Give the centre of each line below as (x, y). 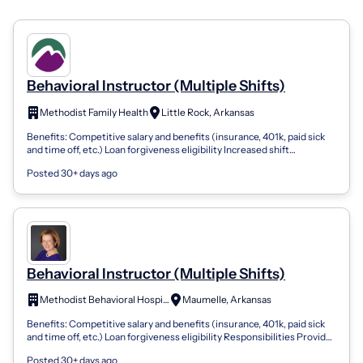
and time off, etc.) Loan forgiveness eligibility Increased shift (158, 149)
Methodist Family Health (94, 112)
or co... (41, 350)
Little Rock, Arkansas (208, 112)
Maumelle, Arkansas (227, 300)
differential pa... (61, 162)
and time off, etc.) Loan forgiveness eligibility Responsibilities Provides (181, 337)
